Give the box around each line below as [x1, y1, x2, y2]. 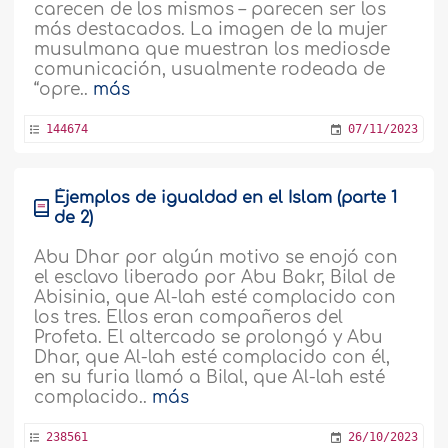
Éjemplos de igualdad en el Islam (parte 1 [54, 189, 398, 207]
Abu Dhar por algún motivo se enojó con [34, 248, 399, 267]
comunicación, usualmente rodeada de [34, 60, 386, 79]
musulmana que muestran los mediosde [34, 40, 391, 59]
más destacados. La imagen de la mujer [34, 20, 389, 39]
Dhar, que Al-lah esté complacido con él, [34, 348, 391, 367]
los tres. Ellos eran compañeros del [34, 308, 344, 327]
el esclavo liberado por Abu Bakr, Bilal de [34, 268, 396, 287]
